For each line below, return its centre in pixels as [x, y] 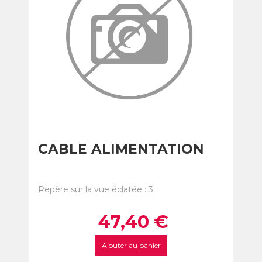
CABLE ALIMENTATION [121, 149]
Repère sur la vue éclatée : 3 [96, 189]
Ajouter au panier [131, 245]
